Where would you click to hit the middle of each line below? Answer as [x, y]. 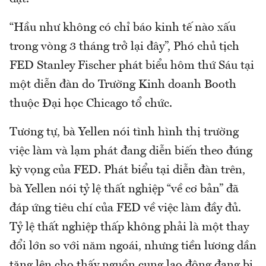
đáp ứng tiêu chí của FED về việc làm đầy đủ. [125, 208]
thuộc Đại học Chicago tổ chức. [91, 104]
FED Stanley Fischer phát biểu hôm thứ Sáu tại [132, 66]
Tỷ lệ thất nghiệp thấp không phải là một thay [129, 227]
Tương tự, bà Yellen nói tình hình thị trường [124, 132]
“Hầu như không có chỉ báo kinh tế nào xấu [123, 28]
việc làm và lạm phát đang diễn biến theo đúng [131, 151]
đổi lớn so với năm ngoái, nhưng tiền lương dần [133, 246]
